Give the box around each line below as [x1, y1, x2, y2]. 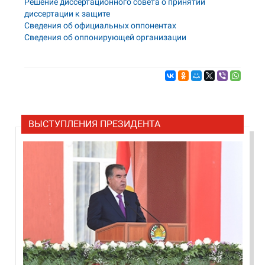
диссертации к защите [24, 9, 111, 18]
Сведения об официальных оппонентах [24, 21, 177, 30]
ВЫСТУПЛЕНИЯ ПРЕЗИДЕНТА [28, 118, 161, 130]
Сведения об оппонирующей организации [24, 33, 187, 42]
